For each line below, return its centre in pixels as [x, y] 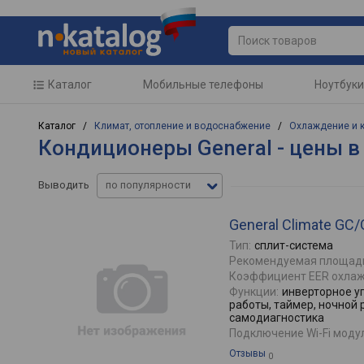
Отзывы [247, 353]
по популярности [148, 184]
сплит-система [294, 245]
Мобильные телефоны [203, 84]
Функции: [254, 292]
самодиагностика [277, 318]
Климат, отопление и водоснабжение [182, 126]
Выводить [64, 184]
